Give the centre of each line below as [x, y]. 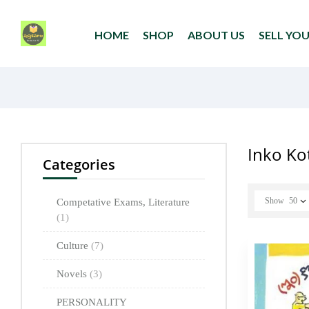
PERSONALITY [91, 302]
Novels [73, 273]
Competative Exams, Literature [123, 202]
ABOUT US [216, 34]
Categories [79, 164]
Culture [74, 245]
